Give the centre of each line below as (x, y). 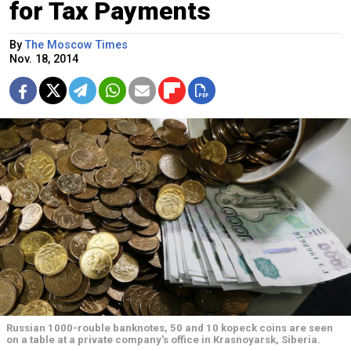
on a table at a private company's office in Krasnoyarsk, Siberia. (163, 340)
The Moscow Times (76, 45)
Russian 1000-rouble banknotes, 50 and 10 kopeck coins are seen (170, 328)
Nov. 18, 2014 (44, 60)
